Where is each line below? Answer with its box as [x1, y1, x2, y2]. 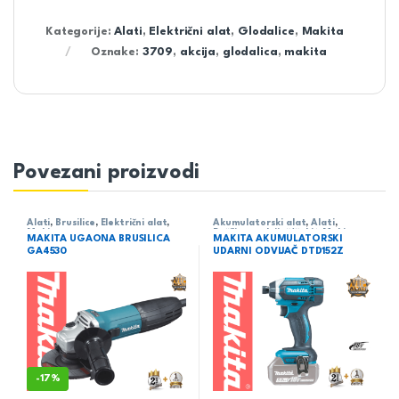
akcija [179, 45, 216, 58]
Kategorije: [45, 25, 115, 37]
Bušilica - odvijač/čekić [212, 227, 318, 237]
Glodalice [238, 25, 295, 37]
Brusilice [55, 217, 95, 227]
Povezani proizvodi [13, 161, 199, 183]
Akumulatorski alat [212, 217, 306, 227]
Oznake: [90, 45, 142, 58]
